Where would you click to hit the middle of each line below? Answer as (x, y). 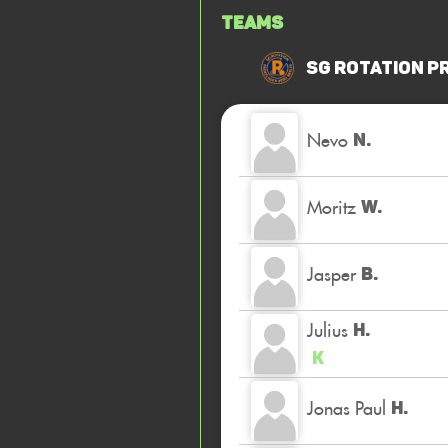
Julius (327, 329)
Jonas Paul (346, 407)
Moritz (331, 206)
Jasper (331, 273)
